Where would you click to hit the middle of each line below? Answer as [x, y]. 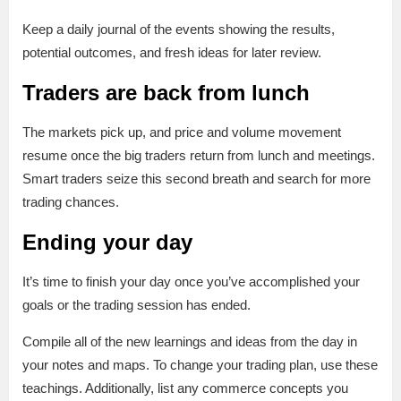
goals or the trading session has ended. [137, 304]
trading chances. [71, 201]
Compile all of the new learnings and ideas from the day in [190, 341]
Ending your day [107, 242]
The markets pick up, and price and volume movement [182, 132]
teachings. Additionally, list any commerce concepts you [185, 388]
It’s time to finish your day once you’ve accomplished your [191, 281]
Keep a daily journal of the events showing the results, [179, 29]
